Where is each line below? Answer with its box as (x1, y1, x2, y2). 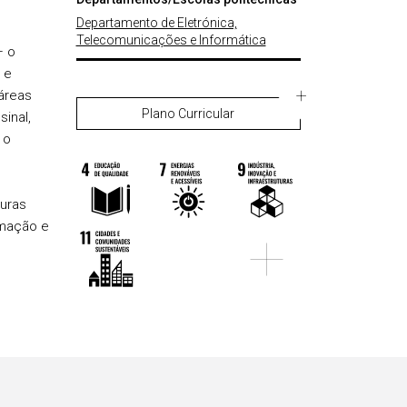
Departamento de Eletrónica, (75, 15, 237, 30)
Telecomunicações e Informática (75, 33, 266, 47)
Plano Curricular (142, 106, 235, 121)
